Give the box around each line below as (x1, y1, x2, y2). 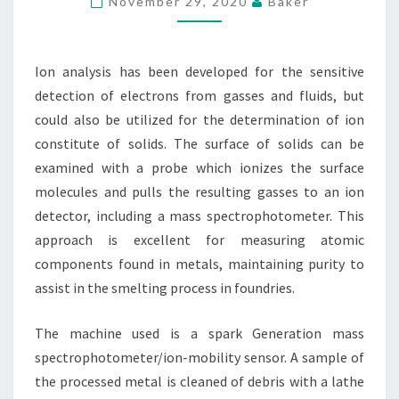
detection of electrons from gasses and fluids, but (35, 86, 364, 104)
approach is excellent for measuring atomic (35, 231, 364, 248)
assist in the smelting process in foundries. (35, 279, 295, 297)
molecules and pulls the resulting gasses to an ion (35, 183, 364, 200)
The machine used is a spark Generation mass (35, 324, 364, 342)
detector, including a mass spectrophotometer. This (35, 207, 364, 224)
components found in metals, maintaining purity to (35, 255, 364, 273)
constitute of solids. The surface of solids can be (35, 134, 364, 152)
